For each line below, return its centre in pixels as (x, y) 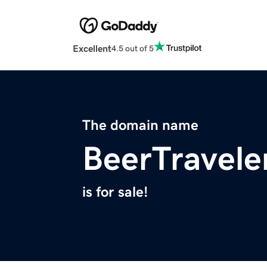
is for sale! (115, 192)
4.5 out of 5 (133, 48)
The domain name (140, 125)
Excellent (92, 49)
